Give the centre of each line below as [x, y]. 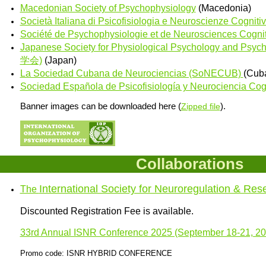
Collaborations [189, 164]
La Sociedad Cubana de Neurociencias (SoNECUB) [132, 74]
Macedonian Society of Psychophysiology [108, 8]
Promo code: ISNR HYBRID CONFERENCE [96, 254]
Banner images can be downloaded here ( [100, 106]
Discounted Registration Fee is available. [107, 211]
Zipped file [200, 106]
